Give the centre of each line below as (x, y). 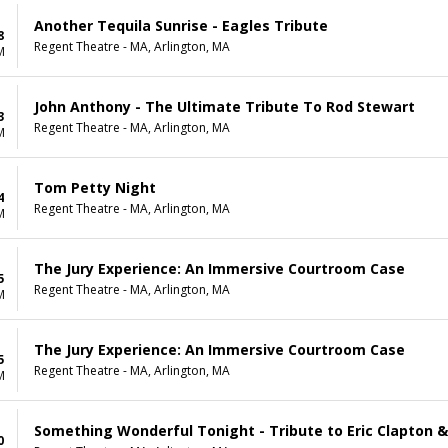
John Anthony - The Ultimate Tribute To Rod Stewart (224, 107)
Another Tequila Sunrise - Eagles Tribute (181, 26)
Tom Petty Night (95, 188)
